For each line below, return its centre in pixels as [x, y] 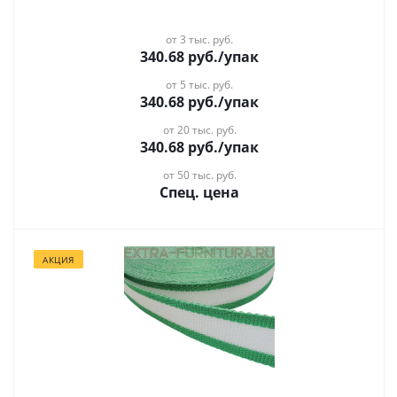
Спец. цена [199, 192]
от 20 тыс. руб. [199, 130]
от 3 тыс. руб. [199, 39]
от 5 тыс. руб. [199, 85]
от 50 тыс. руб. [199, 175]
